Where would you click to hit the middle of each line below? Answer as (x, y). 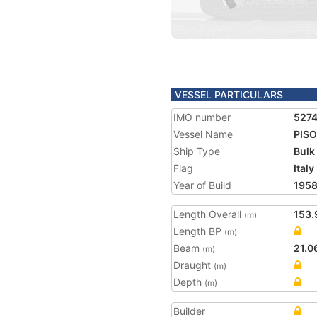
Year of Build (202, 185)
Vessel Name (203, 134)
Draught (194, 265)
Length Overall (209, 214)
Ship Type (197, 151)
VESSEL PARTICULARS (229, 94)
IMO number (202, 117)
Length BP (199, 231)
